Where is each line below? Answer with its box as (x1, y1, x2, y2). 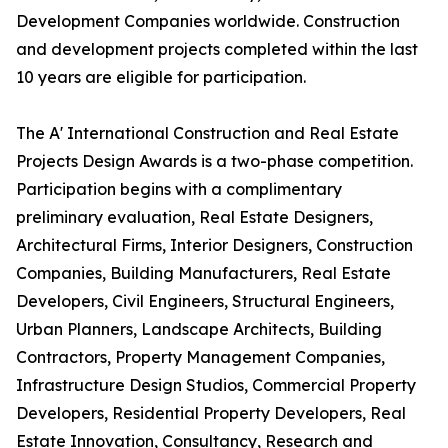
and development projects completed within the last (16, 39, 418, 60)
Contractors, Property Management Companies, (16, 347, 385, 368)
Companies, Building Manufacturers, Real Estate (16, 263, 391, 284)
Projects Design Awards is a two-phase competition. (16, 151, 413, 172)
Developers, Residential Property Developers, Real (16, 403, 406, 424)
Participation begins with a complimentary (16, 179, 342, 200)
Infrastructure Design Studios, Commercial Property (16, 375, 416, 396)
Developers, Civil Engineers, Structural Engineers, (16, 291, 394, 312)
